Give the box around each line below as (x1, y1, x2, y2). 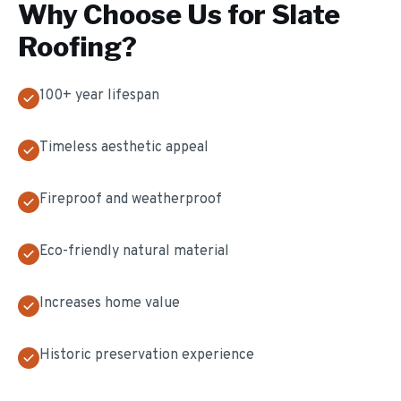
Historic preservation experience (39, 346, 254, 364)
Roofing (18, 30, 122, 63)
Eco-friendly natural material (39, 243, 229, 260)
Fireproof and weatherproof (39, 191, 222, 209)
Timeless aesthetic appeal (39, 139, 209, 157)
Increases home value (39, 294, 180, 312)
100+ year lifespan (39, 87, 159, 105)
